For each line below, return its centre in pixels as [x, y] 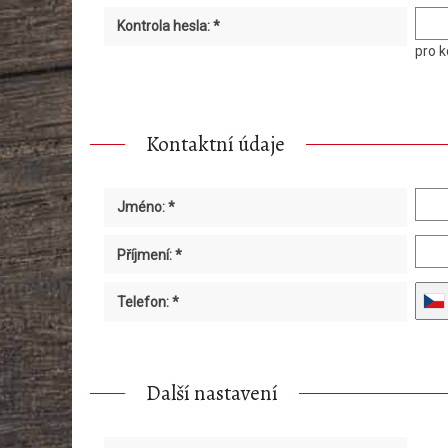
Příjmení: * [149, 254]
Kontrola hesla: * [168, 26]
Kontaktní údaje [216, 144]
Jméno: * [145, 207]
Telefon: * [147, 301]
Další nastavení [212, 393]
